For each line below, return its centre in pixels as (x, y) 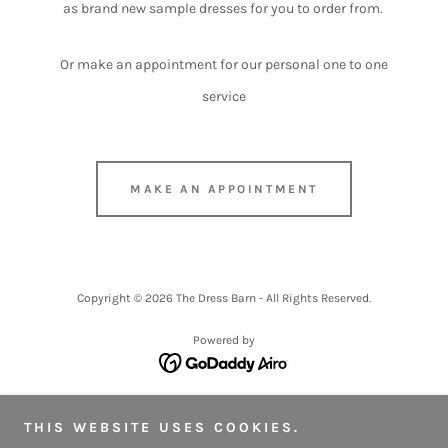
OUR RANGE (224, 408)
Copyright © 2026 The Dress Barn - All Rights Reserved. (224, 298)
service (224, 97)
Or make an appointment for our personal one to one (224, 65)
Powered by (224, 340)
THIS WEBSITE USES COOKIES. (162, 427)
